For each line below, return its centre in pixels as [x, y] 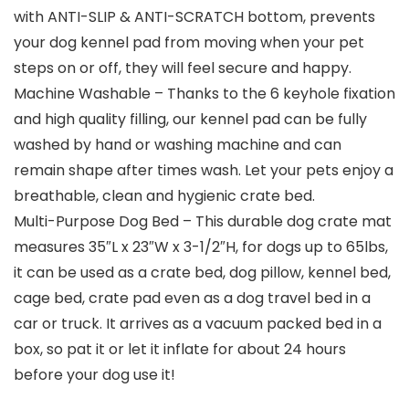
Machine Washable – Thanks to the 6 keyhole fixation [204, 94]
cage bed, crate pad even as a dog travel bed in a [192, 299]
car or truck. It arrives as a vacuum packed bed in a [198, 324]
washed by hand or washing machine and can [178, 145]
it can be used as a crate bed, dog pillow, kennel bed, [202, 273]
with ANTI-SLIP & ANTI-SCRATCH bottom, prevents [194, 17]
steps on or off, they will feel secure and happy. [183, 68]
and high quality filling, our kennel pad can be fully [190, 120]
